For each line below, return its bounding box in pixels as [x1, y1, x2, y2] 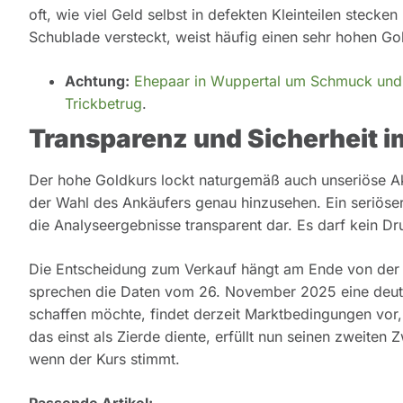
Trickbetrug [65, 94, 142, 113]
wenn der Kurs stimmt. [29, 350, 180, 369]
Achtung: [65, 72, 130, 91]
